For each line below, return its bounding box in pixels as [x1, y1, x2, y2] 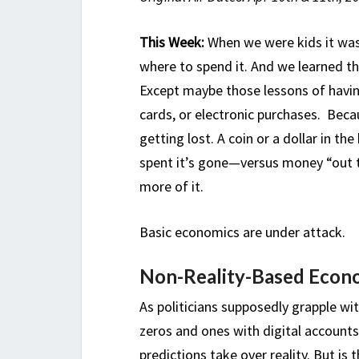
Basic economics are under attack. [139, 223, 345, 242]
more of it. [139, 177, 204, 196]
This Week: [139, 33, 208, 52]
